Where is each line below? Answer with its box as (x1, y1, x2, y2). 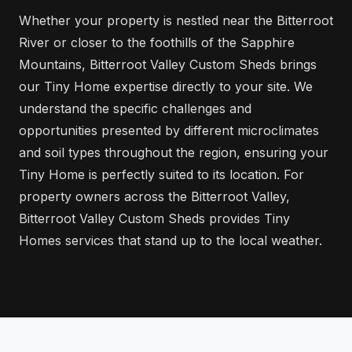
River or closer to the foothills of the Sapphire (19, 34, 295, 50)
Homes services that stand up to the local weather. (19, 232, 322, 248)
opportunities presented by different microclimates (19, 122, 319, 138)
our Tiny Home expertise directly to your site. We (19, 78, 313, 94)
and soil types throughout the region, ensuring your (19, 144, 328, 160)
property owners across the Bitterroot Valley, (19, 188, 290, 204)
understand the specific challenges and (19, 100, 251, 116)
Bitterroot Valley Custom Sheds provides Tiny (19, 210, 290, 226)
